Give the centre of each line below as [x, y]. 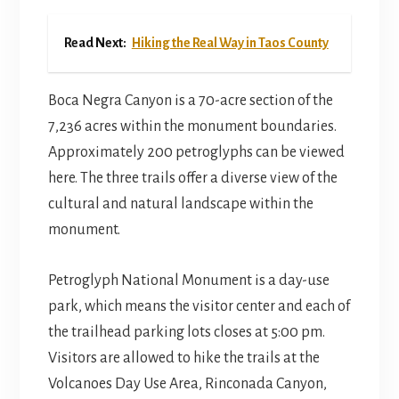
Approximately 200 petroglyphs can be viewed [196, 153]
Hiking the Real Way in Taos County [230, 43]
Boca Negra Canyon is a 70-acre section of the [190, 101]
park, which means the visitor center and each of [199, 307]
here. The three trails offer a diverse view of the [192, 179]
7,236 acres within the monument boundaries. [192, 127]
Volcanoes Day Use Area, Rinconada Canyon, [187, 384]
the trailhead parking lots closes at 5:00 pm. [186, 333]
